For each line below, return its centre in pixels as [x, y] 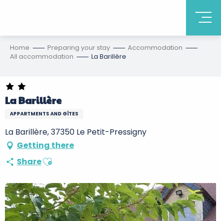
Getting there [45, 145]
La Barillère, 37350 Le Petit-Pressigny [76, 132]
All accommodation [42, 56]
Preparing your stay [79, 48]
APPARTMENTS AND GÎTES [44, 114]
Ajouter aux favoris [77, 158]
